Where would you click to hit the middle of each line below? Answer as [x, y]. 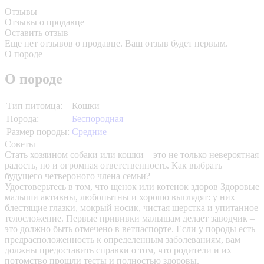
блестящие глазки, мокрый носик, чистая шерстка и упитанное [131, 208]
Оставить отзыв [37, 33]
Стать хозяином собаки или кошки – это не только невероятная [132, 155]
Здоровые [240, 187]
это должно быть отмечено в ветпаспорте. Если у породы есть [130, 229]
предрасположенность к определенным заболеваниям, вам [123, 240]
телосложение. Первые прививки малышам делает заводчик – [130, 219]
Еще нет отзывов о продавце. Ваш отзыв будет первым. [116, 44]
